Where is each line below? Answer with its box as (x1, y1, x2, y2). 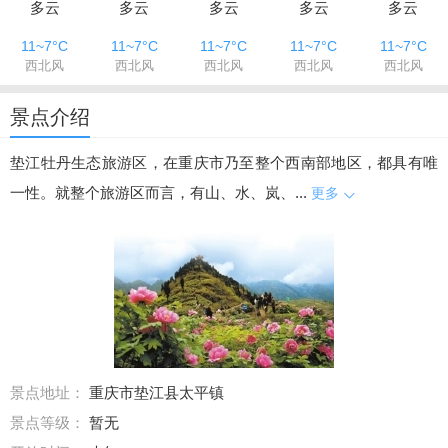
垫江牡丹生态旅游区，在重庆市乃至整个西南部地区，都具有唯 (10, 153, 438, 171)
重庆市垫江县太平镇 (89, 383, 224, 401)
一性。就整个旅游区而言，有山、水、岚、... (10, 183, 307, 201)
